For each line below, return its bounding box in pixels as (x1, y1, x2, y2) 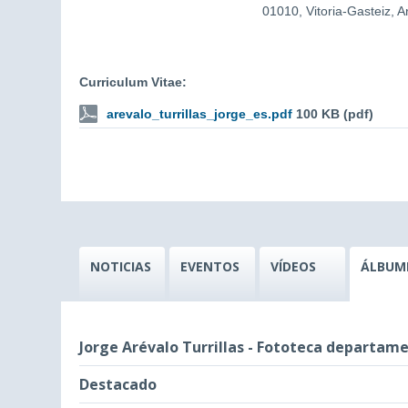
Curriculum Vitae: (79, 75, 187, 89)
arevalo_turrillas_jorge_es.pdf (107, 107, 292, 121)
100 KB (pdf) (296, 107, 373, 121)
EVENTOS (180, 258, 240, 275)
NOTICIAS (90, 258, 151, 275)
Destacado (79, 374, 157, 394)
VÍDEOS (270, 258, 316, 275)
